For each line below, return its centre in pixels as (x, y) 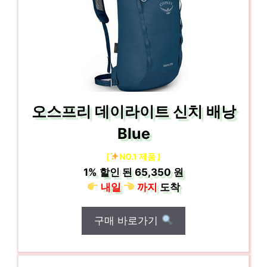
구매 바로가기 (128, 220)
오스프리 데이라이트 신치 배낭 (133, 111)
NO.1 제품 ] (140, 156)
